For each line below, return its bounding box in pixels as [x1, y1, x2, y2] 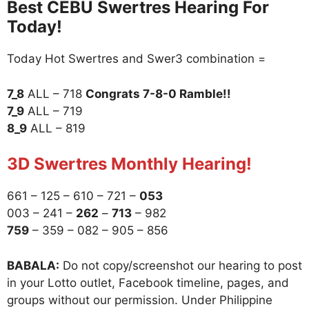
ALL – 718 [24, 86, 86, 101]
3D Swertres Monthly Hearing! [7, 154, 252, 175]
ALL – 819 [27, 121, 86, 135]
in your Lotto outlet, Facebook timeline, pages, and [7, 275, 289, 290]
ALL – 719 [24, 103, 83, 118]
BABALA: [7, 258, 59, 272]
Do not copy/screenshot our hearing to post [59, 258, 302, 272]
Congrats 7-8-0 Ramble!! [86, 86, 231, 101]
